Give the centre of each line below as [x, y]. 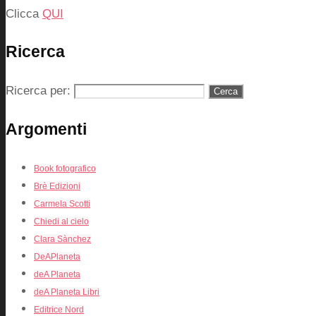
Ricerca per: [38, 90]
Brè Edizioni [57, 187]
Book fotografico [65, 169]
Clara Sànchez [62, 239]
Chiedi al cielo [61, 222]
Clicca [24, 13]
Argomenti [46, 129]
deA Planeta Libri [67, 292]
